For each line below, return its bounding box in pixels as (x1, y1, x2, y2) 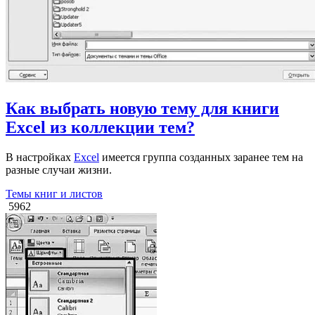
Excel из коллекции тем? (6, 118, 195, 137)
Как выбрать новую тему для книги (6, 99, 279, 118)
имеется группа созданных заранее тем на (99, 151, 303, 164)
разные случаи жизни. (6, 164, 112, 176)
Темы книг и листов (6, 188, 103, 200)
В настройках (6, 151, 74, 164)
